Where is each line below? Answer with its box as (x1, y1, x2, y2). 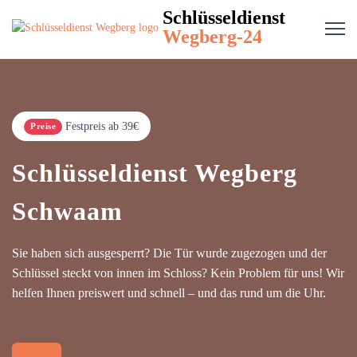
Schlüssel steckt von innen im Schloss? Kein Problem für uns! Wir (12, 266, 344, 280)
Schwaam (12, 197, 123, 226)
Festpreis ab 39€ (65, 120, 139, 132)
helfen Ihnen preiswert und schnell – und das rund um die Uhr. (12, 286, 326, 300)
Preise (30, 121, 56, 131)
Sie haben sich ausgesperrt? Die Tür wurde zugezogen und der (12, 246, 327, 260)
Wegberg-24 (163, 26, 262, 47)
